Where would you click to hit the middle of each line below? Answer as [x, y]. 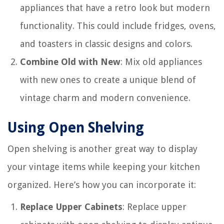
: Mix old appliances [161, 61]
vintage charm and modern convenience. [105, 97]
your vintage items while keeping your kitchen [104, 166]
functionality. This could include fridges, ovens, [118, 25]
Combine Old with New [70, 61]
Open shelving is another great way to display [102, 148]
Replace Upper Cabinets [71, 206]
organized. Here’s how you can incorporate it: [102, 184]
